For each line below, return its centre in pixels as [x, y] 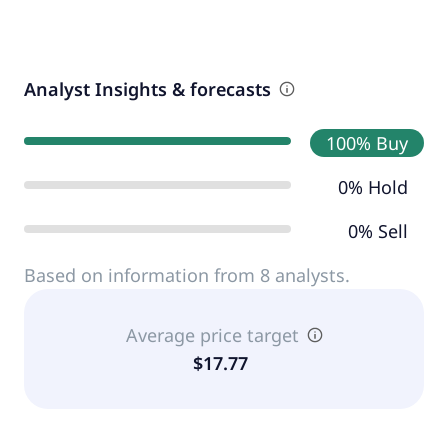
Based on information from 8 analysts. [187, 274]
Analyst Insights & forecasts [147, 88]
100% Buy [366, 142]
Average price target [212, 334]
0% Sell [377, 230]
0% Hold [372, 186]
